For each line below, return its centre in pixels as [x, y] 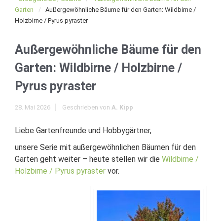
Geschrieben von [87, 107]
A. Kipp [122, 107]
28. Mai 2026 [33, 107]
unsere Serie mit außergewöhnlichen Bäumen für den [105, 147]
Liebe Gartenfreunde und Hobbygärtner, [83, 130]
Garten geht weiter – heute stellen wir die [88, 159]
